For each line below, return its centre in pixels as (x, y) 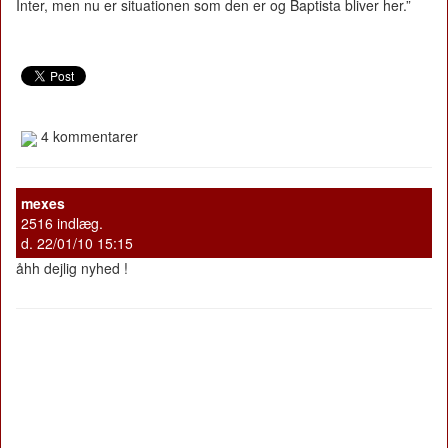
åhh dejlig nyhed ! (72, 267)
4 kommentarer (87, 136)
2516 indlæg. (62, 222)
